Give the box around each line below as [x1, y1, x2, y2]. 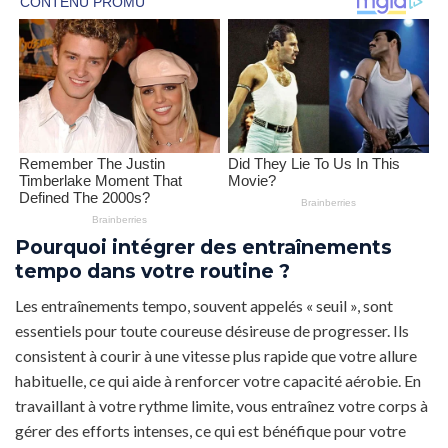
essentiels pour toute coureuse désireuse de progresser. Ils [15, 320, 409, 340]
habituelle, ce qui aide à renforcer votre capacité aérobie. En [15, 370, 421, 390]
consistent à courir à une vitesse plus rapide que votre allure [15, 345, 417, 365]
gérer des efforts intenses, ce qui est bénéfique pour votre [15, 420, 406, 440]
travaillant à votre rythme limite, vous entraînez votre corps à [15, 395, 428, 415]
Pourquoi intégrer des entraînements [15, 235, 392, 260]
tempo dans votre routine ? [15, 259, 290, 284]
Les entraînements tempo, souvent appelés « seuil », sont [15, 295, 393, 315]
